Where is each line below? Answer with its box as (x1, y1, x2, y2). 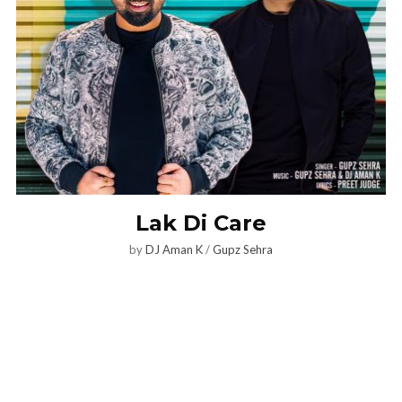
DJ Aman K (145, 241, 203, 257)
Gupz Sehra (213, 241, 273, 257)
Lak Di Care (135, 209, 267, 236)
